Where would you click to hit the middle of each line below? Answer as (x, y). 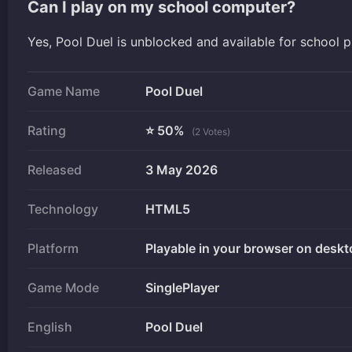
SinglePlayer (182, 287)
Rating (47, 130)
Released (55, 169)
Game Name (64, 91)
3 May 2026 (181, 169)
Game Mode (63, 287)
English (50, 326)
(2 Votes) (211, 131)
